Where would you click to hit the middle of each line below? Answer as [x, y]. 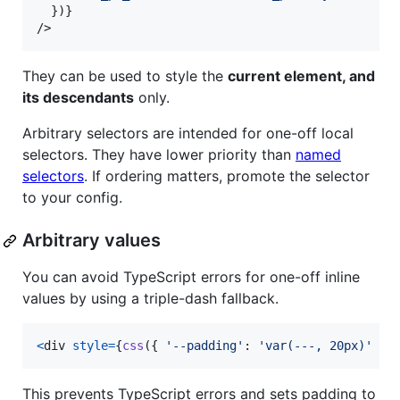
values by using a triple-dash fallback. [150, 299]
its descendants [78, 98]
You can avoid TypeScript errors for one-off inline [191, 277]
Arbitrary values [92, 241]
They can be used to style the [125, 76]
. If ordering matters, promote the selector [227, 176]
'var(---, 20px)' [315, 346]
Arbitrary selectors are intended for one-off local [188, 133]
